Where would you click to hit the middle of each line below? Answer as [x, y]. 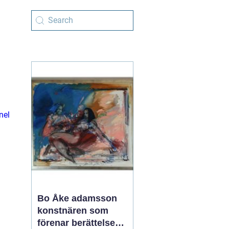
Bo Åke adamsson [77, 198]
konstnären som [73, 211]
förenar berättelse [76, 223]
